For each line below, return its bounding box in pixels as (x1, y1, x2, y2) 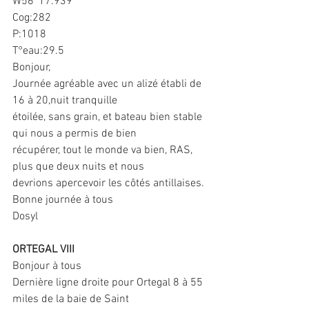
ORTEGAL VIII (12, 243, 74, 257)
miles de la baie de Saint (12, 292, 129, 307)
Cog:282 (12, 11, 51, 26)
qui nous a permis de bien (12, 127, 137, 141)
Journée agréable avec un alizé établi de (12, 77, 204, 92)
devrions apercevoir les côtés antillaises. (12, 177, 204, 191)
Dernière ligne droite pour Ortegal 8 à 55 (12, 276, 206, 290)
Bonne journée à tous (12, 193, 113, 208)
